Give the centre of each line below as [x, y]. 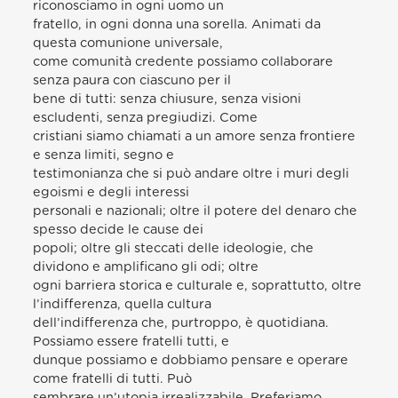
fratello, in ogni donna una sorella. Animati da [177, 24]
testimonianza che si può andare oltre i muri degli [191, 173]
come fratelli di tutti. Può [113, 378]
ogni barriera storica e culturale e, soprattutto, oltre [198, 285]
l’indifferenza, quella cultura [123, 304]
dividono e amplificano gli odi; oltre [146, 267]
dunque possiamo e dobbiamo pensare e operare [191, 360]
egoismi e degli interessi [111, 192]
